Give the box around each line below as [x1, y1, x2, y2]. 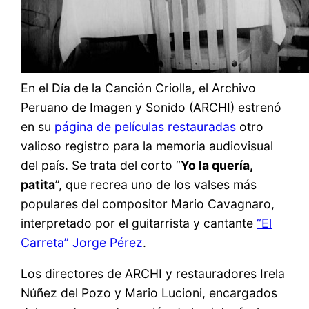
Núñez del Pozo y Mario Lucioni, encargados [21, 286, 278, 301]
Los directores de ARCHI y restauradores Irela [21, 266, 286, 281]
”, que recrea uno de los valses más [55, 177, 257, 192]
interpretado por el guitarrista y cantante [21, 215, 257, 230]
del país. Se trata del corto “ [21, 157, 181, 172]
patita [21, 177, 56, 192]
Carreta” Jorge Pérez [21, 235, 143, 250]
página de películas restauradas [54, 119, 237, 134]
